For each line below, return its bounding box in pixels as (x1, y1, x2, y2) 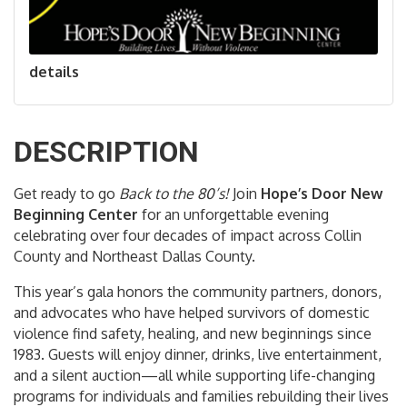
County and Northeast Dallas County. (14, 246, 255, 265)
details (29, 62, 79, 81)
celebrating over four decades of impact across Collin (14, 225, 362, 244)
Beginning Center (14, 204, 138, 223)
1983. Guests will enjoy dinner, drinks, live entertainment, (14, 344, 382, 363)
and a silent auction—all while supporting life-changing (14, 365, 375, 384)
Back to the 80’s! (119, 184, 229, 203)
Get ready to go (14, 184, 119, 203)
